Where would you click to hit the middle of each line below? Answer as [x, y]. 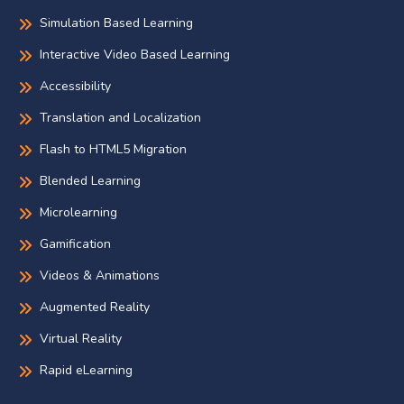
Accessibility [75, 87]
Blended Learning [90, 181]
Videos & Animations [100, 276]
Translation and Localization [120, 118]
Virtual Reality [81, 339]
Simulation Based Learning [116, 23]
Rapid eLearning [86, 371]
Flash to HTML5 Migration [113, 150]
